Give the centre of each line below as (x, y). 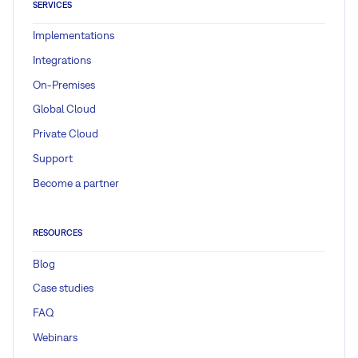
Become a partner (76, 183)
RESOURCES (58, 233)
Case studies (63, 288)
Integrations (62, 60)
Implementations (74, 36)
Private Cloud (66, 134)
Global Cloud (64, 109)
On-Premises (64, 84)
